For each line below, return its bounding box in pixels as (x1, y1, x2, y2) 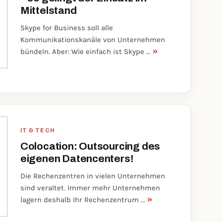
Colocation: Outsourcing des (20, 141, 161, 152)
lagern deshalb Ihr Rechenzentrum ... (20, 195, 147, 204)
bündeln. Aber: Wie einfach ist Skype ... (20, 47, 153, 56)
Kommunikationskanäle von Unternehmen (20, 35, 165, 44)
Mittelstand (20, 5, 77, 16)
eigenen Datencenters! (20, 153, 134, 164)
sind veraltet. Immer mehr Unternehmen (20, 183, 160, 192)
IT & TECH (20, 127, 55, 133)
